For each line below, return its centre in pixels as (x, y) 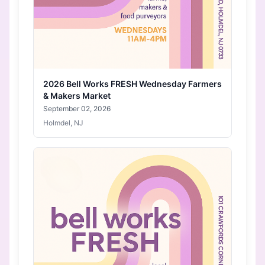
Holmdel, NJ (63, 123)
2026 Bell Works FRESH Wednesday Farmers (132, 84)
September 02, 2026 (77, 109)
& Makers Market (77, 96)
